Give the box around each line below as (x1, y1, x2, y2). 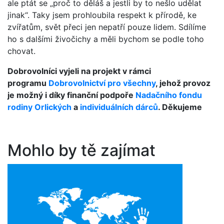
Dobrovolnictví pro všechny (48, 77, 155, 88)
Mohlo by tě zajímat (7, 140, 155, 160)
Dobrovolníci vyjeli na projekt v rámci (7, 65, 151, 76)
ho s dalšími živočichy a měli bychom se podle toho (7, 33, 204, 44)
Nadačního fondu (135, 89, 202, 100)
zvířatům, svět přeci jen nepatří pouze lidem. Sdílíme (7, 21, 206, 32)
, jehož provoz (155, 77, 210, 88)
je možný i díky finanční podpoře (7, 89, 135, 100)
